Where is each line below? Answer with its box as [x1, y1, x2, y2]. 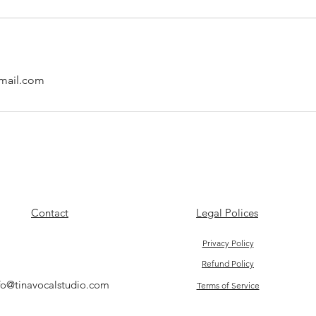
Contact [31, 206, 68, 219]
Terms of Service [196, 280, 260, 291]
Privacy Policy [202, 238, 254, 248]
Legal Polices [196, 206, 258, 219]
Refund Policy [202, 258, 254, 269]
